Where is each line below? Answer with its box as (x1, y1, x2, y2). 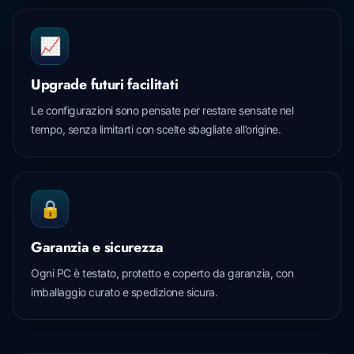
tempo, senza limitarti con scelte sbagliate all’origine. (31, 122, 281, 136)
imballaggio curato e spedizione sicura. (31, 284, 218, 299)
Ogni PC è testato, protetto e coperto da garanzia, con (31, 265, 294, 280)
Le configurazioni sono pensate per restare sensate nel (31, 103, 294, 117)
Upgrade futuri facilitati (31, 73, 179, 95)
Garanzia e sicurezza (31, 236, 164, 258)
